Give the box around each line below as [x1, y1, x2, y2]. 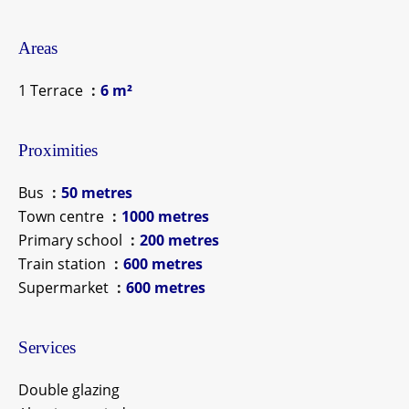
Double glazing [18, 380, 120, 400]
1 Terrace [18, 80, 87, 100]
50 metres [61, 183, 132, 203]
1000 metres [121, 206, 209, 226]
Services [18, 338, 76, 357]
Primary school [18, 230, 126, 250]
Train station [18, 254, 110, 274]
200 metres [140, 230, 219, 250]
